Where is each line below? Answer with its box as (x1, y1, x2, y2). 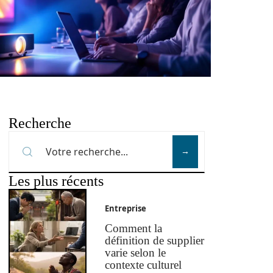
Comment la (105, 222, 163, 235)
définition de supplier (105, 234, 205, 247)
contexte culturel (105, 258, 182, 272)
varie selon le (105, 246, 166, 260)
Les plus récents (9, 173, 104, 189)
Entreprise (105, 203, 147, 214)
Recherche (9, 115, 71, 131)
